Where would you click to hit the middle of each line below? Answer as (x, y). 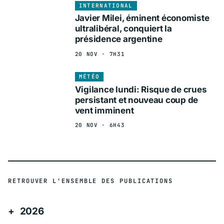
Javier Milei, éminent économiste (142, 18)
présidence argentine (118, 39)
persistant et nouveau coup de (136, 100)
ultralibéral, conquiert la (123, 29)
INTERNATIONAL (106, 5)
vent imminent (104, 110)
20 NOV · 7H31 (100, 54)
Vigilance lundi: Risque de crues (141, 89)
